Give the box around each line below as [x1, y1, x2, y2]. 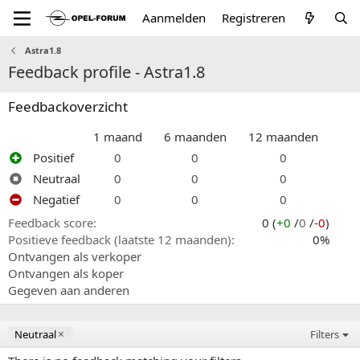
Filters [310, 327, 340, 342]
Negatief [33, 191, 80, 207]
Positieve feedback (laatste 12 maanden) [8, 231, 231, 247]
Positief [33, 149, 74, 166]
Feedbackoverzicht [8, 97, 128, 116]
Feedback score [8, 215, 93, 231]
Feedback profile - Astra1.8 [8, 61, 205, 83]
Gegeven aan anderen [8, 282, 129, 298]
